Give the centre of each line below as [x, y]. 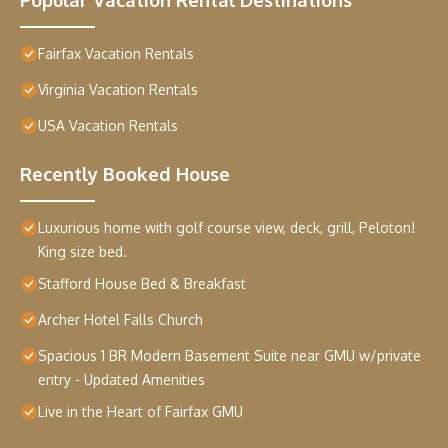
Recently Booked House [125, 174]
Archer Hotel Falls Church [120, 320]
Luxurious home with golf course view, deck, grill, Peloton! [226, 228]
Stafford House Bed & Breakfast [142, 284]
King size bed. [82, 252]
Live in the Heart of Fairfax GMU [140, 412]
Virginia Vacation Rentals [118, 90]
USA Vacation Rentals [108, 126]
